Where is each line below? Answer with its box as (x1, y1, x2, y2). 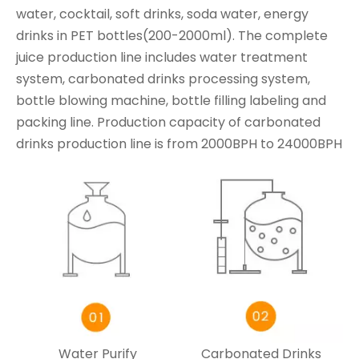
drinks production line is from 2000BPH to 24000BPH (16, 135, 342, 154)
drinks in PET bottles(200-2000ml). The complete (16, 26, 328, 46)
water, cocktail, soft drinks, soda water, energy (16, 5, 309, 24)
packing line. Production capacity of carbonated (16, 113, 321, 132)
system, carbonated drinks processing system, (16, 70, 310, 89)
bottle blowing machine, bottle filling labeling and (16, 91, 326, 111)
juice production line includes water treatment (16, 48, 308, 67)
